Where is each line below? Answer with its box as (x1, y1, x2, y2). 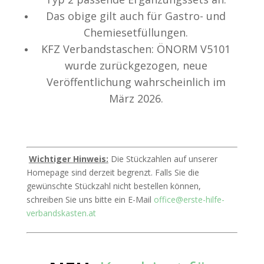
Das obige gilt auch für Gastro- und (46, 9, 226, 24)
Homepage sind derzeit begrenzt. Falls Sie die (26, 167, 199, 179)
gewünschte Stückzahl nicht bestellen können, (26, 180, 201, 192)
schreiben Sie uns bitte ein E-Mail (26, 194, 154, 206)
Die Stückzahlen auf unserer (108, 153, 217, 165)
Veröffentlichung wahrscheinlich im (46, 75, 226, 90)
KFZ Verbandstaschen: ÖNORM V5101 (41, 42, 231, 57)
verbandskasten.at (26, 207, 96, 219)
